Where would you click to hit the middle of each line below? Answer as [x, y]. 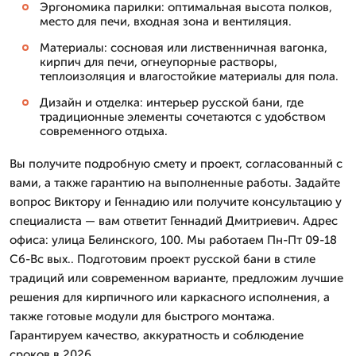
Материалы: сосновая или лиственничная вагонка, [184, 47]
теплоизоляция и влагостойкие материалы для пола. [189, 76]
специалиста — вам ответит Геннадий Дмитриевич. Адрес [174, 221]
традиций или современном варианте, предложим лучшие [176, 278]
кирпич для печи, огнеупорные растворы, [159, 62]
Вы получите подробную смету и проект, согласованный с [176, 163]
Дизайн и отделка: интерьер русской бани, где [172, 102]
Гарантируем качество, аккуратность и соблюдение [157, 335]
